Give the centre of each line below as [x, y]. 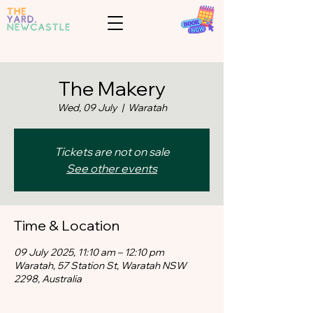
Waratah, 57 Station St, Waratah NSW [100, 265]
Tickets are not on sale [112, 152]
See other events [112, 168]
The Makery [112, 88]
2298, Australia [48, 279]
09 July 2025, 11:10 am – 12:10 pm [89, 252]
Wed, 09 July [87, 108]
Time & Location [67, 225]
